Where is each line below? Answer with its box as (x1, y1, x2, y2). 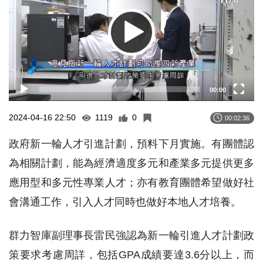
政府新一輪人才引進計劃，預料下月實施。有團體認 (9, 138, 254, 150)
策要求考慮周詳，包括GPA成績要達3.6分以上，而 (9, 249, 254, 261)
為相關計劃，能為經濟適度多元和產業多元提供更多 (9, 157, 254, 170)
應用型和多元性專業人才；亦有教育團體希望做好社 (9, 177, 254, 189)
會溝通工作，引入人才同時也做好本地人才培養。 (9, 196, 241, 208)
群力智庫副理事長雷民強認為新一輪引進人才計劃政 (9, 230, 254, 242)
